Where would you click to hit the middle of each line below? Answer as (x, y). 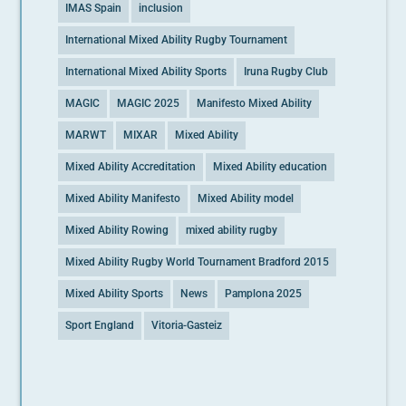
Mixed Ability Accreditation (131, 167)
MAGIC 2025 (149, 104)
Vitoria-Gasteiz (187, 326)
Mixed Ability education (271, 167)
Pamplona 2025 (264, 294)
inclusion (161, 9)
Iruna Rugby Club (286, 72)
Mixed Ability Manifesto (123, 199)
